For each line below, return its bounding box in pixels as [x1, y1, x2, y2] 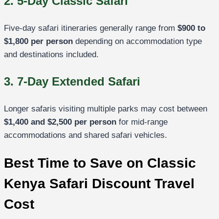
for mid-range [116, 117, 168, 127]
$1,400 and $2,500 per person [4, 117, 116, 127]
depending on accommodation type [73, 36, 202, 46]
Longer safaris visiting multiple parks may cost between [4, 104, 207, 113]
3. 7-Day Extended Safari [4, 74, 140, 88]
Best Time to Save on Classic [4, 155, 196, 171]
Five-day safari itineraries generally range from [4, 23, 177, 33]
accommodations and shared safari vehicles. [4, 130, 167, 140]
